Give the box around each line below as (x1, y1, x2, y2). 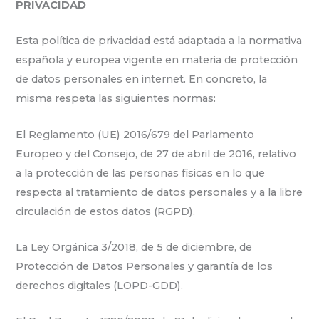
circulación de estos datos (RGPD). (16, 204, 196, 218)
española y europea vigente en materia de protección (16, 53, 298, 67)
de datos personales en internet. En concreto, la (16, 73, 268, 86)
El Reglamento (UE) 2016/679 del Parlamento (16, 127, 255, 141)
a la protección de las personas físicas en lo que (16, 166, 266, 179)
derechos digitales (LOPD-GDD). (16, 278, 184, 292)
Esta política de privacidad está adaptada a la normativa (16, 34, 303, 48)
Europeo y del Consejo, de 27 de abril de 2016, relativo (16, 147, 297, 160)
